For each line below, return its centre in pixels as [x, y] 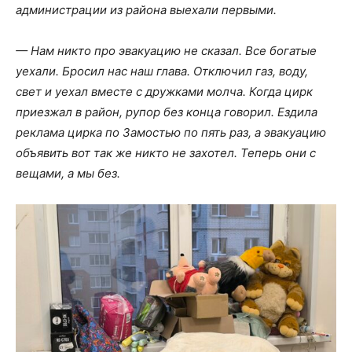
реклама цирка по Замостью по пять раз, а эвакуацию [171, 132]
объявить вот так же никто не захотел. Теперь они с [166, 152]
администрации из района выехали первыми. [146, 9]
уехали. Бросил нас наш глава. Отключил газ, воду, [162, 71]
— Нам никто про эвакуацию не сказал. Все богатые [166, 50]
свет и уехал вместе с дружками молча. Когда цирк [164, 91]
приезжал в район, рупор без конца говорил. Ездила [167, 112]
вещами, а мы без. [68, 173]
